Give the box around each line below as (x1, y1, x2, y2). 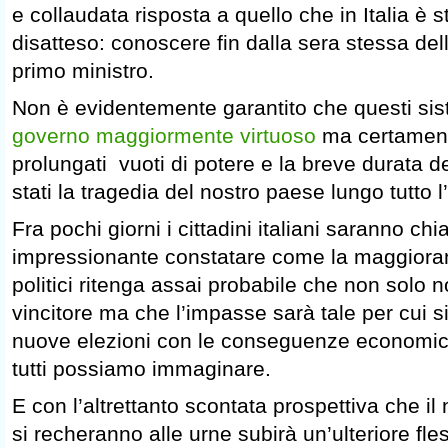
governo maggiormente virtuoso (12, 124, 316, 148)
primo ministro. (12, 58, 154, 82)
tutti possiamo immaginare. (12, 357, 271, 381)
